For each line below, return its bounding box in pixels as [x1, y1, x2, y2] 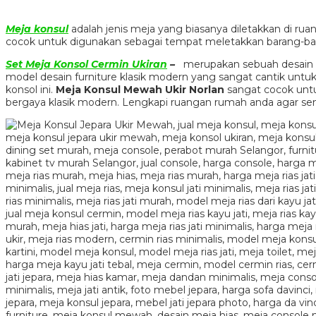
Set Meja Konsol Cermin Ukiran [6, 57, 167, 71]
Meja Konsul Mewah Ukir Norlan [56, 83, 224, 96]
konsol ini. [6, 83, 56, 96]
